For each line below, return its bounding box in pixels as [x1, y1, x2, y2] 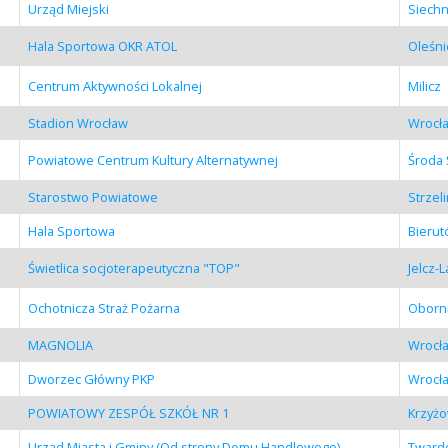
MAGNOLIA [27, 335, 93, 354]
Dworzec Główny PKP [27, 369, 155, 388]
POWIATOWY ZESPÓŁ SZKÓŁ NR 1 [27, 403, 229, 422]
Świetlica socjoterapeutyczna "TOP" [27, 258, 240, 277]
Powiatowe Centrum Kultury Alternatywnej [27, 150, 278, 169]
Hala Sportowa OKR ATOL [27, 36, 177, 55]
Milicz [407, 76, 441, 95]
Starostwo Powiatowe [27, 187, 158, 206]
